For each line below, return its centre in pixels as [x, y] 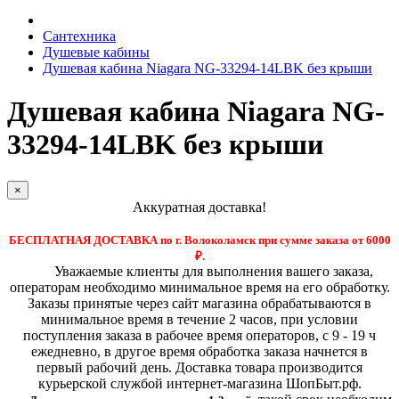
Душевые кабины [96, 52]
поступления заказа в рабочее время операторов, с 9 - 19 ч [199, 335]
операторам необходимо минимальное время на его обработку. [199, 287]
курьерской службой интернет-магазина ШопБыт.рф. [199, 383]
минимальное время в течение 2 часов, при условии [199, 319]
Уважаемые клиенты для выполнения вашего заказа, [208, 271]
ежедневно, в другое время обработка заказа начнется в [199, 351]
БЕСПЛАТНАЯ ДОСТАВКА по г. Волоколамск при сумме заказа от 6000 [199, 240]
